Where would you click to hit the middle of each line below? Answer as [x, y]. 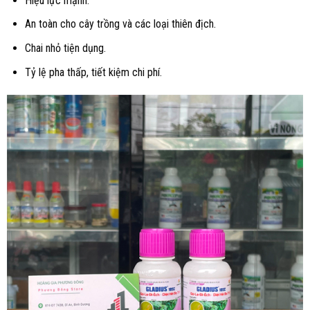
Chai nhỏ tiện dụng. [65, 48]
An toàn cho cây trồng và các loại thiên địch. [120, 24]
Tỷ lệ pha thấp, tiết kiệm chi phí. [93, 72]
